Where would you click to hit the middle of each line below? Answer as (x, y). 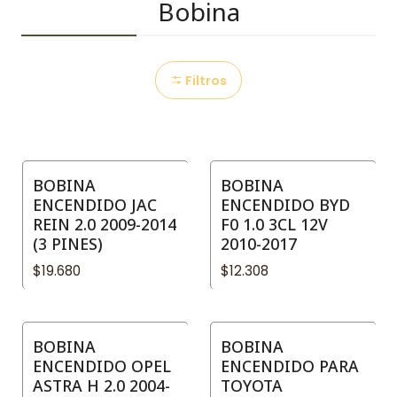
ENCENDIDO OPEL (102, 366)
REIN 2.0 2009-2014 (105, 224)
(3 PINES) (68, 243)
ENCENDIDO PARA (290, 366)
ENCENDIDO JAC (95, 204)
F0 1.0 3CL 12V (274, 224)
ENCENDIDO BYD (285, 204)
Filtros (205, 80)
